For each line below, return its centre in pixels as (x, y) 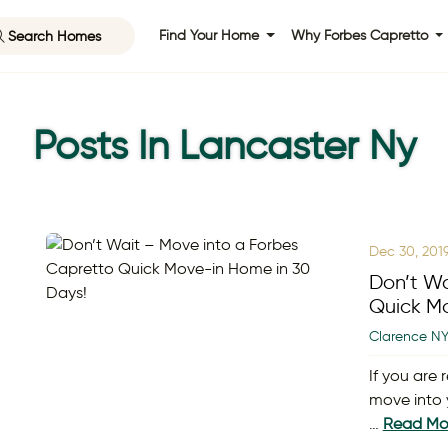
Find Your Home (210, 36)
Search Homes (54, 35)
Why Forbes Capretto (361, 36)
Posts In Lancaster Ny (224, 145)
